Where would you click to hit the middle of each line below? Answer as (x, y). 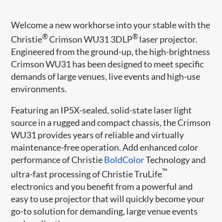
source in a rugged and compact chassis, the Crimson (111, 122)
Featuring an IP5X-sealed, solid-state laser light (102, 110)
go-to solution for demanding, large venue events (105, 211)
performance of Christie (58, 159)
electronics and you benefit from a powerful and (102, 186)
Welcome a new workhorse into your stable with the (111, 25)
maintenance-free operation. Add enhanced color (105, 147)
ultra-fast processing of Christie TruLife (87, 174)
